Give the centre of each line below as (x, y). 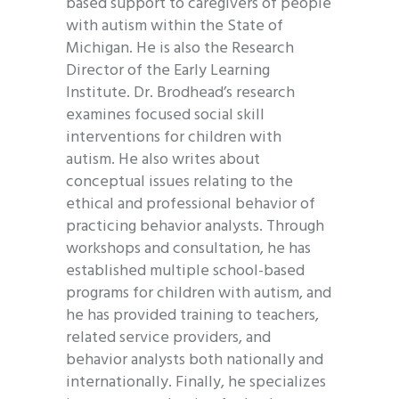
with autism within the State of (175, 27)
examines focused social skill (165, 116)
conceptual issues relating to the (179, 183)
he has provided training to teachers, (192, 316)
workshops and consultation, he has (188, 249)
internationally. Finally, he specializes (196, 383)
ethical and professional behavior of (191, 205)
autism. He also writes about (163, 160)
